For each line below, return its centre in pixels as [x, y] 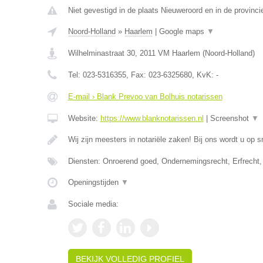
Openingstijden [94, 182]
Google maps [183, 31]
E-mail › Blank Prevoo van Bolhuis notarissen [145, 97]
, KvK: [204, 75]
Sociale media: [93, 204]
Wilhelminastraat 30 [101, 53]
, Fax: [137, 75]
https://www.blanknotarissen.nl [152, 118]
